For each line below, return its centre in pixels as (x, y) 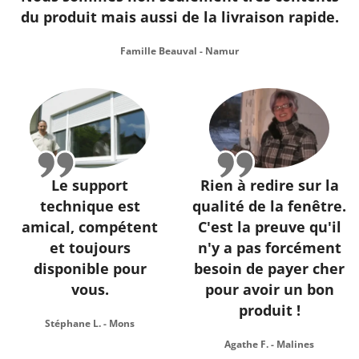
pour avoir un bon (269, 290)
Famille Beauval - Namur (179, 50)
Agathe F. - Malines (269, 345)
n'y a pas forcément (269, 248)
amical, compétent (90, 227)
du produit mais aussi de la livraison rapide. (179, 16)
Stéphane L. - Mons (90, 324)
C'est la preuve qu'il (269, 227)
